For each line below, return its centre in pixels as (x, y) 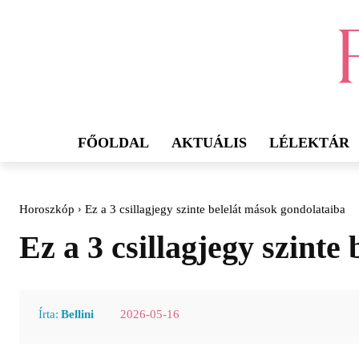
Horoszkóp (47, 210)
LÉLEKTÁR (309, 143)
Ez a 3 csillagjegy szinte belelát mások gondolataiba (215, 210)
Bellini (77, 314)
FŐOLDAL (113, 143)
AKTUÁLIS (209, 143)
